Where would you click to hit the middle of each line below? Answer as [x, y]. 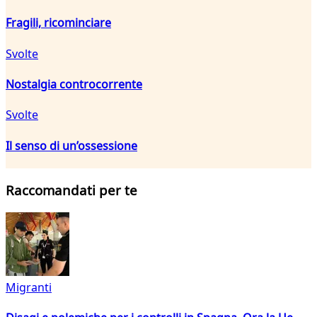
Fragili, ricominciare [58, 23]
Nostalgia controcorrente [74, 84]
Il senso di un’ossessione [71, 145]
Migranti [29, 288]
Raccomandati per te [71, 190]
